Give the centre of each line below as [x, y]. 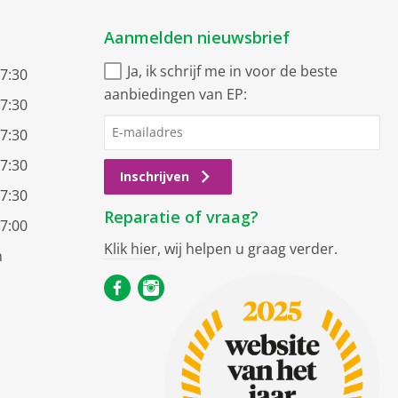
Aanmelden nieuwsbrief [197, 37]
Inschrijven [155, 176]
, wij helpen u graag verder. [247, 248]
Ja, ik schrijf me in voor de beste [232, 71]
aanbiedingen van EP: [175, 94]
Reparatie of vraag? [181, 216]
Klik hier [131, 248]
